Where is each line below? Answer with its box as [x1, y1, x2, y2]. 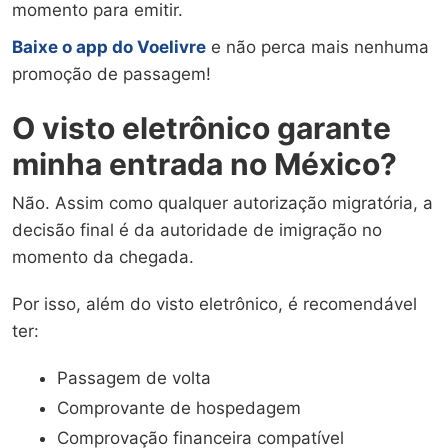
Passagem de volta [57, 367, 211, 388]
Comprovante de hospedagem [57, 397, 301, 418]
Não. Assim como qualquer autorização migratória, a [12, 192, 433, 213]
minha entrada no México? [12, 145, 397, 182]
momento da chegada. [12, 246, 194, 267]
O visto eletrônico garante [12, 109, 391, 146]
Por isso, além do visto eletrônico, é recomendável [12, 293, 417, 314]
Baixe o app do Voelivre [12, 36, 206, 57]
